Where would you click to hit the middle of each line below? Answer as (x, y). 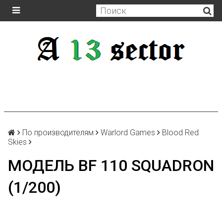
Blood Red (180, 133)
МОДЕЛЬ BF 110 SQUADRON (111, 166)
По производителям (58, 133)
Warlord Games (128, 133)
